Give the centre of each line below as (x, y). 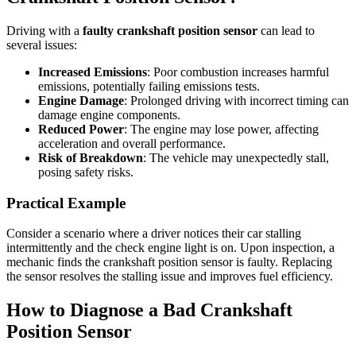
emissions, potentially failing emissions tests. (149, 86)
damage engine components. (109, 115)
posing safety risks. (86, 172)
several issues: (42, 45)
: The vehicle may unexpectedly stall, (236, 158)
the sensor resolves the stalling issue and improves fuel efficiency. (170, 277)
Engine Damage (81, 101)
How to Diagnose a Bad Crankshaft (149, 310)
